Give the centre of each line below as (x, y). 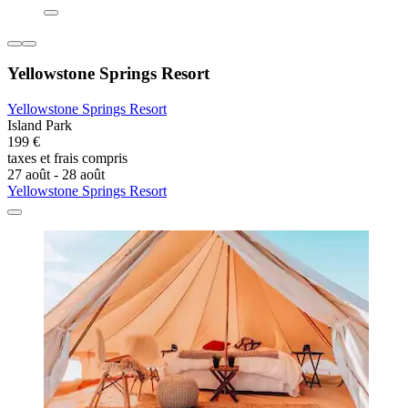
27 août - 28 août (56, 175)
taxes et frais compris (67, 158)
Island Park (40, 126)
